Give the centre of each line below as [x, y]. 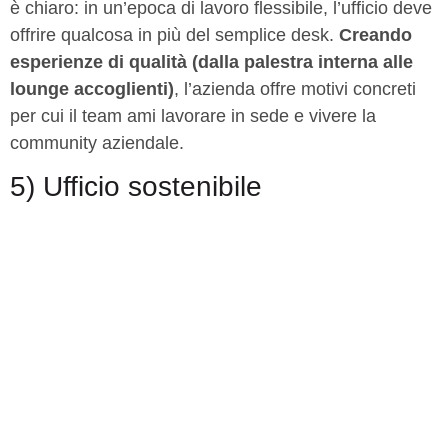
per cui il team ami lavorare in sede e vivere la [193, 116]
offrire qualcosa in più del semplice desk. [174, 35]
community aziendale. [97, 143]
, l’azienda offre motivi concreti [295, 89]
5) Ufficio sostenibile [136, 186]
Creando [375, 35]
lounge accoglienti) [92, 89]
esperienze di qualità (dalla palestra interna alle [211, 62]
